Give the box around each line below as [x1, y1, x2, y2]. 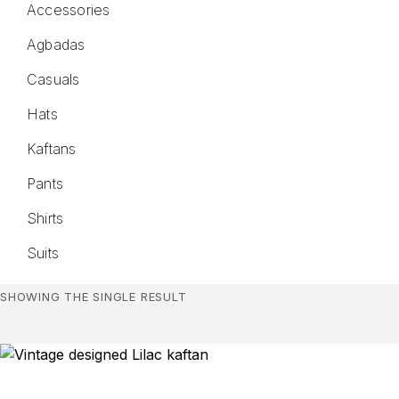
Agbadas [27, 36, 85, 53]
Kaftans [27, 140, 77, 158]
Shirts [27, 209, 64, 227]
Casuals [27, 70, 80, 88]
